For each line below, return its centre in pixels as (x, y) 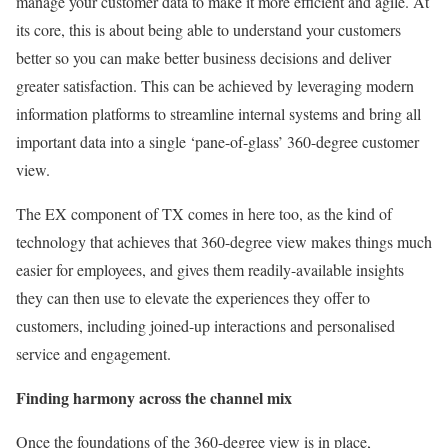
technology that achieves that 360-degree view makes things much (224, 241)
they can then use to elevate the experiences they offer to (193, 297)
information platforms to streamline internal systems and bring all (218, 113)
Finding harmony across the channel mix (154, 397)
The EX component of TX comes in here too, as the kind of (204, 213)
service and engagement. (93, 353)
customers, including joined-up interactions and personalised (205, 325)
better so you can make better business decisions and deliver (203, 57)
